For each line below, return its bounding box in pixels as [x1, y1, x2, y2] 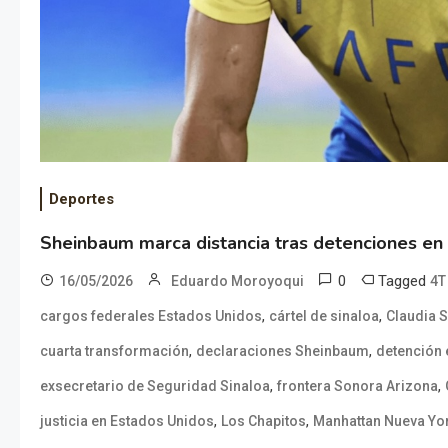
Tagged [378, 271, 430, 290]
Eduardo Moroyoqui [171, 272, 304, 289]
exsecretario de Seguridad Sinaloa [40, 377, 270, 394]
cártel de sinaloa [269, 307, 379, 324]
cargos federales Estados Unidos [40, 307, 262, 324]
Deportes [49, 189, 114, 208]
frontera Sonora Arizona [277, 377, 438, 394]
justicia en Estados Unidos [40, 412, 214, 429]
